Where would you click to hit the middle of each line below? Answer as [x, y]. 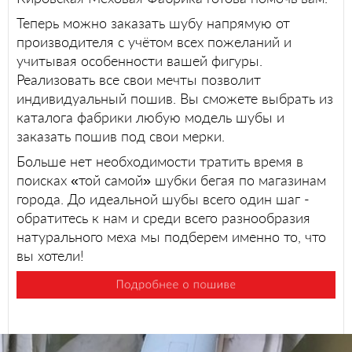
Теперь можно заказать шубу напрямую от [153, 22]
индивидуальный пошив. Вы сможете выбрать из [175, 98]
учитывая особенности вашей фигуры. [139, 60]
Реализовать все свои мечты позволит [139, 79]
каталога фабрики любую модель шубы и [150, 117]
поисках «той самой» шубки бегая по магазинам [171, 180]
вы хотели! [50, 255]
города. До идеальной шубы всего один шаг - [163, 198]
